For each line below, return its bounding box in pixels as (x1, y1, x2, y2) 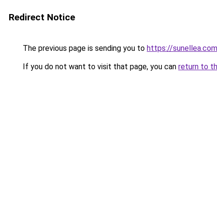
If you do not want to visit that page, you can (21, 62, 178, 71)
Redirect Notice (9, 12, 75, 23)
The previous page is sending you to (21, 44, 147, 53)
